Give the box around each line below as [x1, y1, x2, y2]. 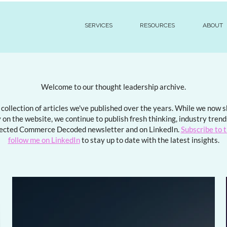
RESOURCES [140, 22, 175, 29]
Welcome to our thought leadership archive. [41, 82, 186, 91]
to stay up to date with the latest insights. [80, 135, 219, 144]
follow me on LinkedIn [8, 135, 80, 144]
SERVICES [85, 22, 113, 29]
